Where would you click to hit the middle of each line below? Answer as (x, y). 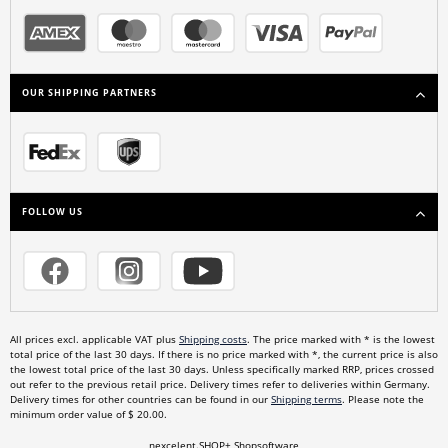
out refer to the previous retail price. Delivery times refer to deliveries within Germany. (220, 385)
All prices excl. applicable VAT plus (94, 340)
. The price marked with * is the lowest (341, 340)
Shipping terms (306, 400)
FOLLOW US (52, 212)
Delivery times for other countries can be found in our (140, 400)
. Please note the (383, 400)
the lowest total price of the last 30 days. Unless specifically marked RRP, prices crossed (222, 370)
